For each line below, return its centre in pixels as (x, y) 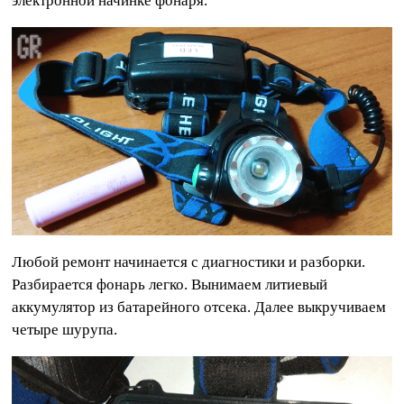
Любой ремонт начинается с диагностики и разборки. (189, 262)
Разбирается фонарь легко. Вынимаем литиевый (170, 284)
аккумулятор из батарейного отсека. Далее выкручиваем (199, 307)
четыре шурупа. (65, 329)
